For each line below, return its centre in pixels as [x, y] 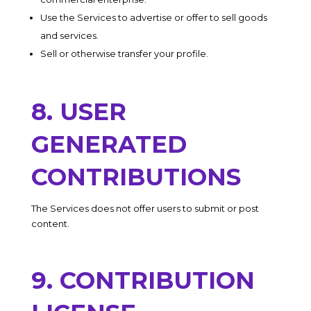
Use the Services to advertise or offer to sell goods [153, 17]
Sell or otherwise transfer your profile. [124, 53]
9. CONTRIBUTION [143, 280]
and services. [69, 35]
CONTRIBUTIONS [136, 177]
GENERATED [109, 144]
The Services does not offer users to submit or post [145, 208]
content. [50, 224]
